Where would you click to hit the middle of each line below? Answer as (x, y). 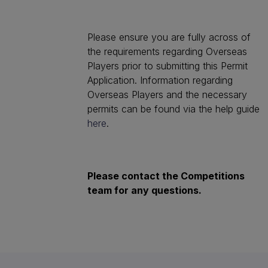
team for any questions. (146, 190)
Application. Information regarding (160, 80)
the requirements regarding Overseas (167, 51)
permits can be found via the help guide (173, 109)
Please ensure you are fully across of (169, 37)
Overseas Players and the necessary (167, 95)
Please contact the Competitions (166, 176)
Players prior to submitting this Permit (167, 66)
